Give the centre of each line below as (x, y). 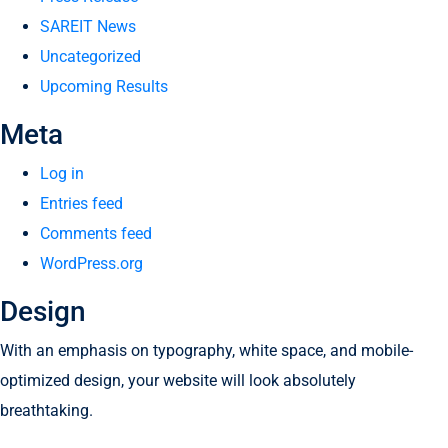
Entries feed (81, 203)
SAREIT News (88, 26)
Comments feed (96, 233)
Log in (62, 173)
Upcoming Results (104, 86)
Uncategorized (90, 56)
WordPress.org (91, 263)
